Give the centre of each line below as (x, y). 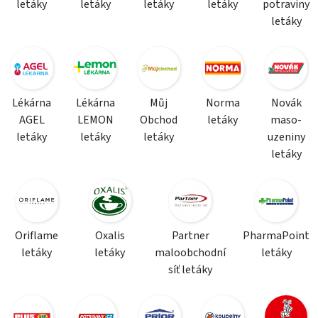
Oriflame (37, 236)
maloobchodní (190, 253)
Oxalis (110, 236)
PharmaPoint (276, 236)
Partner (190, 236)
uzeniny (286, 137)
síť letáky (190, 270)
